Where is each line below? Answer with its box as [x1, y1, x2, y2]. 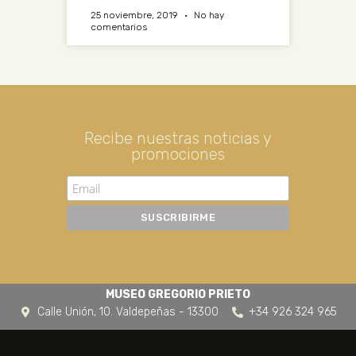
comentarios [91, 21, 147, 33]
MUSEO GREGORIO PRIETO [106, 288, 250, 302]
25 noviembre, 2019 [91, 9, 180, 21]
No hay [192, 9, 224, 21]
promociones [131, 144, 225, 164]
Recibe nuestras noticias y [84, 128, 272, 148]
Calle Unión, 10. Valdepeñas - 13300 [37, 305, 219, 319]
